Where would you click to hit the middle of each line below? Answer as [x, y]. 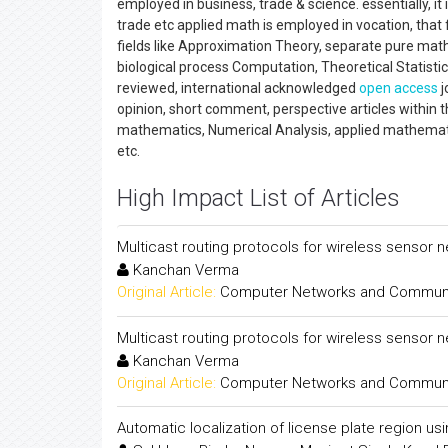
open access [398, 88]
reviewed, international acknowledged [238, 88]
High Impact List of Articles [258, 198]
